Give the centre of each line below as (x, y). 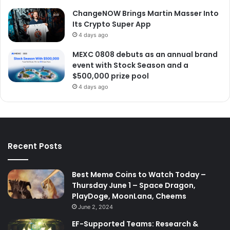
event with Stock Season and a (130, 65)
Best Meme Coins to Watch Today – (139, 174)
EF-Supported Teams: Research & (135, 224)
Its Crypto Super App (112, 24)
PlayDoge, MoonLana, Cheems (129, 196)
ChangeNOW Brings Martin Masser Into (146, 13)
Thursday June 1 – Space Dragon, (134, 185)
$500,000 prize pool (111, 76)
